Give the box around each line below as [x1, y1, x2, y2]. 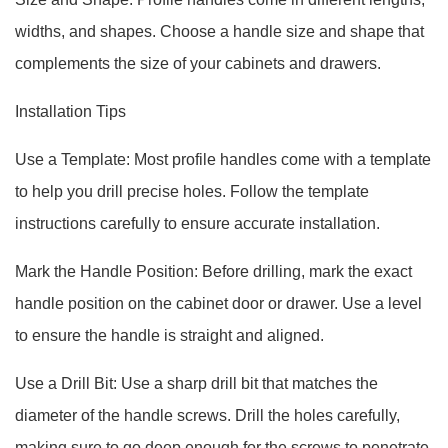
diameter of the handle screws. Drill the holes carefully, [15, 407, 400, 424]
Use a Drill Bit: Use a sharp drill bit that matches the [15, 375, 378, 392]
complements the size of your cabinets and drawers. [15, 55, 381, 72]
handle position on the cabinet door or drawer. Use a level [15, 295, 422, 312]
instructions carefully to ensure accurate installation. [15, 215, 380, 232]
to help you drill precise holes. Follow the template [15, 183, 369, 200]
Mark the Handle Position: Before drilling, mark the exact [15, 263, 412, 280]
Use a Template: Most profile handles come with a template [15, 151, 431, 168]
